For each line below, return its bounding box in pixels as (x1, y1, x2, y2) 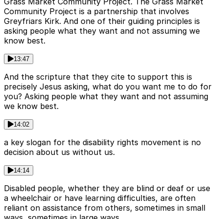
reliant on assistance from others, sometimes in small (4, 203, 205, 213)
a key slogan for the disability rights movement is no (4, 137, 201, 148)
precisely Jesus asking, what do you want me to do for (4, 82, 212, 92)
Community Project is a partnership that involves (4, 6, 189, 17)
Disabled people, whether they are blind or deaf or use (4, 183, 210, 194)
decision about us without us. (4, 147, 115, 157)
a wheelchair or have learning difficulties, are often (4, 193, 196, 203)
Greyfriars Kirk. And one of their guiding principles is (4, 16, 200, 26)
